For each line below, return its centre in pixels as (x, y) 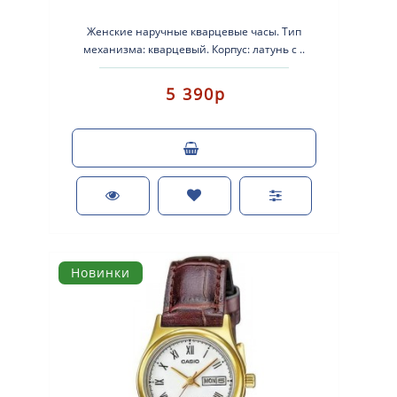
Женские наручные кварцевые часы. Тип (195, 32)
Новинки (101, 273)
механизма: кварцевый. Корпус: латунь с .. (195, 50)
